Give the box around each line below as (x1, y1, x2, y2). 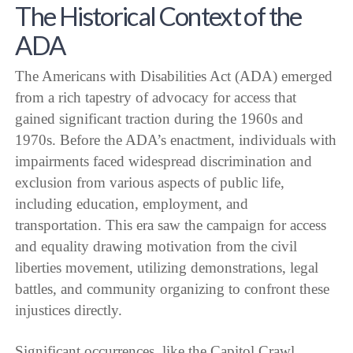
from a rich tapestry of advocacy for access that (15, 88, 297, 106)
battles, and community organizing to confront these (15, 280, 330, 297)
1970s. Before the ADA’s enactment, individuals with (15, 131, 337, 148)
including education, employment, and (15, 195, 249, 212)
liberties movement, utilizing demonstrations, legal (15, 258, 319, 276)
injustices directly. (15, 301, 123, 318)
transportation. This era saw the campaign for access (15, 216, 327, 233)
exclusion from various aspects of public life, (15, 173, 285, 191)
